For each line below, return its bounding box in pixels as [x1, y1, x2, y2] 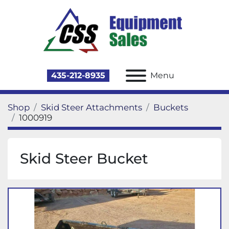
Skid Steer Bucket [20, 150, 148, 167]
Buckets [153, 102, 188, 112]
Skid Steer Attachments [41, 102, 142, 112]
